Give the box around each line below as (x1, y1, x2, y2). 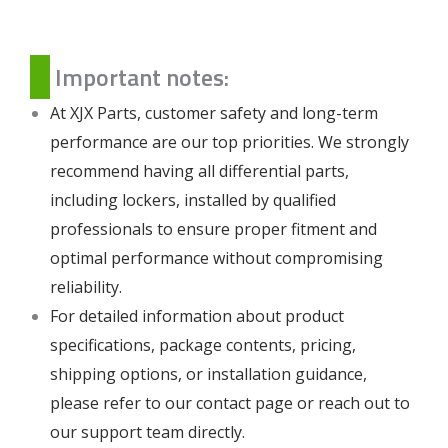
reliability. (50, 275, 122, 298)
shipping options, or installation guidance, (50, 362, 367, 385)
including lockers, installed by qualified (50, 188, 336, 211)
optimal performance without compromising (50, 246, 383, 269)
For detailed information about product (50, 304, 344, 327)
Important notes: (55, 58, 229, 95)
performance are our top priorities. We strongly (50, 130, 409, 153)
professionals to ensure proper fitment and (50, 217, 377, 240)
